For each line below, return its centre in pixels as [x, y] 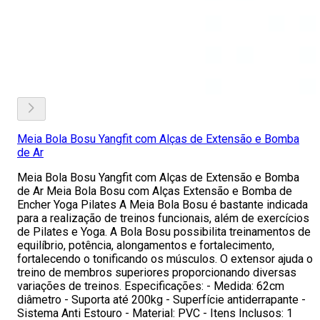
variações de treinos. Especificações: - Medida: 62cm [151, 286]
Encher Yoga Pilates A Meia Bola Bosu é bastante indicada [162, 205]
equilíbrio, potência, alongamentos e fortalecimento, [146, 245]
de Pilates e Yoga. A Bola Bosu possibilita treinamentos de [164, 232]
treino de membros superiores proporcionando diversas [157, 272]
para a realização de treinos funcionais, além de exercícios [163, 218]
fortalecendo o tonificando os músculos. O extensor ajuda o [165, 259]
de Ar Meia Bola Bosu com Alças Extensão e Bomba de [155, 191]
